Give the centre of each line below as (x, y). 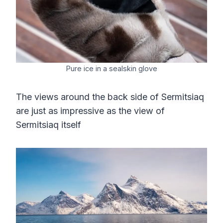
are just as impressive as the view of (90, 111)
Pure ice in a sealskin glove (111, 68)
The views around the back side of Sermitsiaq (110, 97)
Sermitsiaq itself (49, 124)
